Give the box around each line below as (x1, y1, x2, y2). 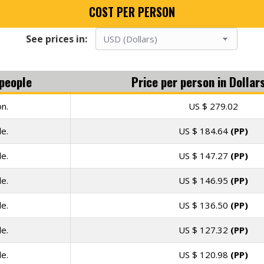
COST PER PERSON (88, 3, 175, 21)
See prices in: (26, 32, 90, 46)
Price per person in (131, 72, 230, 91)
